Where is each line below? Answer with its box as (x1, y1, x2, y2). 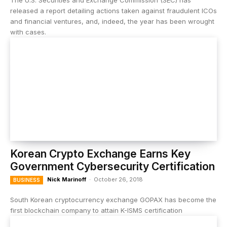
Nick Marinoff (47, 176, 86, 183)
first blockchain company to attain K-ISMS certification (10, 206, 182, 214)
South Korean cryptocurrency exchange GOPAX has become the (10, 196, 216, 204)
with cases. (10, 28, 46, 36)
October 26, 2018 (94, 176, 143, 183)
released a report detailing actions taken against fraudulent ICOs (10, 7, 217, 15)
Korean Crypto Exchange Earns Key (10, 147, 191, 160)
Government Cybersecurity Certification (10, 160, 215, 173)
